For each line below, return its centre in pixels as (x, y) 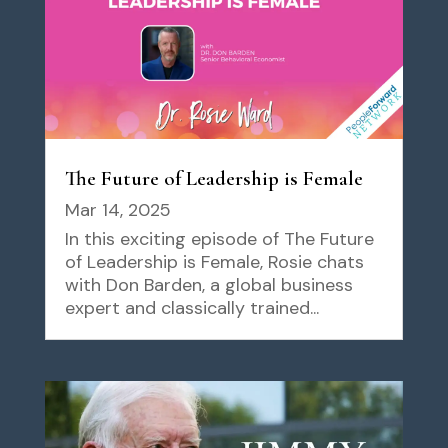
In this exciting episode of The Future (219, 238)
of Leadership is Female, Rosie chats (214, 261)
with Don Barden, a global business (208, 284)
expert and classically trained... (191, 307)
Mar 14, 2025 (117, 209)
